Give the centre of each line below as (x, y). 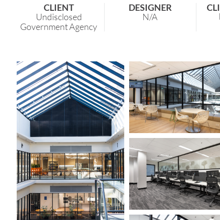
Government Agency (59, 27)
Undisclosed (59, 17)
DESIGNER (150, 8)
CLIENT (59, 8)
